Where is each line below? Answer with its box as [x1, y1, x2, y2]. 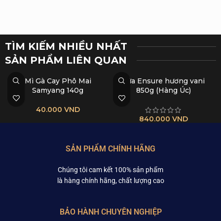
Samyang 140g [32, 86, 83, 95]
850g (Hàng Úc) [136, 86, 191, 95]
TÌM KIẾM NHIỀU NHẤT [5, 40, 127, 52]
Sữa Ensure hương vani [122, 76, 205, 85]
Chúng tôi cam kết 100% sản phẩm [58, 166, 163, 174]
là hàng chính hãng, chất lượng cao [57, 177, 164, 184]
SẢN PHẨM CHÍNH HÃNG [66, 144, 155, 153]
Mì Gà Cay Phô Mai [24, 76, 91, 85]
